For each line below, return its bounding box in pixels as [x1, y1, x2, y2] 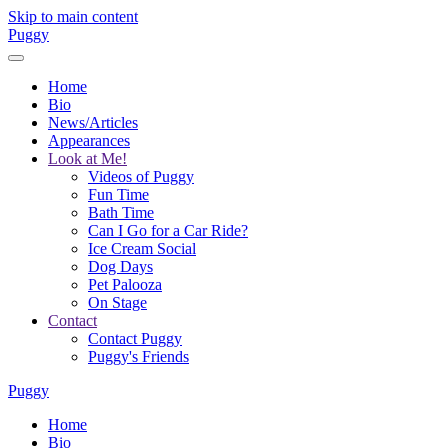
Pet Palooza [88, 276, 162, 293]
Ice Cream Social [88, 240, 196, 257]
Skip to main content [8, 8, 138, 25]
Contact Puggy [88, 330, 182, 347]
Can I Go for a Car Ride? [88, 222, 248, 239]
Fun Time [88, 186, 149, 203]
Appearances [48, 132, 130, 149]
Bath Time [88, 204, 154, 221]
